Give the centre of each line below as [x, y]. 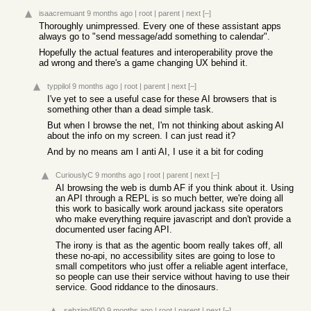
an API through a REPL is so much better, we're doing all [169, 198]
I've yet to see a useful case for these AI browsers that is [162, 99]
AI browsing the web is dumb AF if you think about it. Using [175, 188]
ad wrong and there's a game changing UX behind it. [143, 63]
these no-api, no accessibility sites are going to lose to [165, 256]
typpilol [59, 86]
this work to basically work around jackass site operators [169, 209]
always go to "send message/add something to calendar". [154, 36]
